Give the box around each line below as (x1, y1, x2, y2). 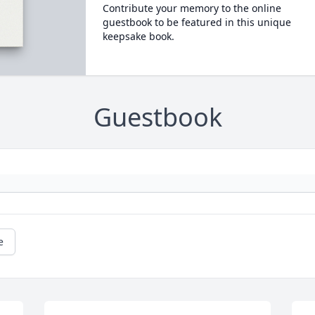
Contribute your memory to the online (102, 1, 281, 15)
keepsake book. (102, 30, 174, 43)
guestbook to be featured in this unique (102, 15, 291, 29)
